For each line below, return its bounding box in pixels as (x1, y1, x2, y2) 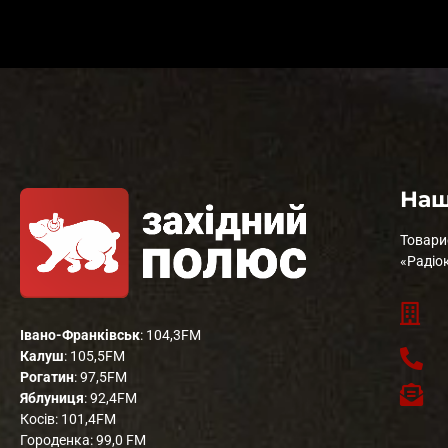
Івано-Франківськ (20, 326, 140, 343)
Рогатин (20, 368, 74, 385)
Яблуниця (20, 389, 84, 406)
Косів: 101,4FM (20, 410, 116, 427)
